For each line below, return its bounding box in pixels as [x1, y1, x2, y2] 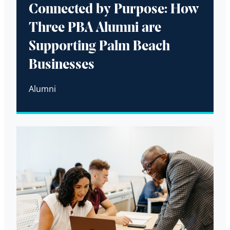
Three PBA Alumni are [29, 21, 161, 36]
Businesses [29, 58, 94, 73]
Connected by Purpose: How [29, 3, 199, 17]
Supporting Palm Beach [29, 40, 170, 54]
